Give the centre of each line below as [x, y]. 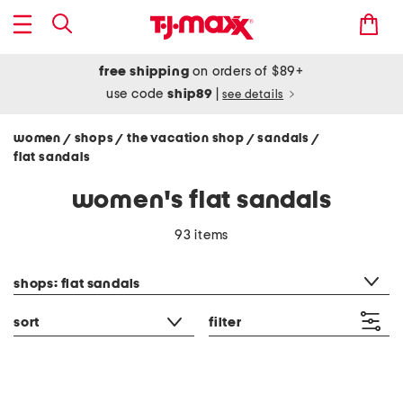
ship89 [192, 94]
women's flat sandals [201, 201]
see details [253, 95]
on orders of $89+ [246, 72]
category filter [55, 261]
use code [137, 94]
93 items [201, 235]
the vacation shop [187, 139]
